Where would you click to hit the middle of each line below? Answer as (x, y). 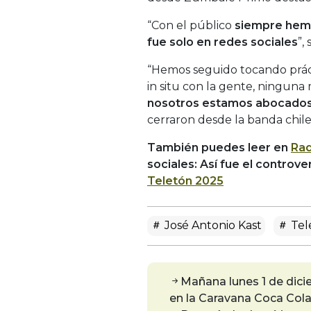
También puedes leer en (219, 147)
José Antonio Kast (212, 225)
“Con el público (190, 25)
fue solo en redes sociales (222, 42)
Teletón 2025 (185, 180)
